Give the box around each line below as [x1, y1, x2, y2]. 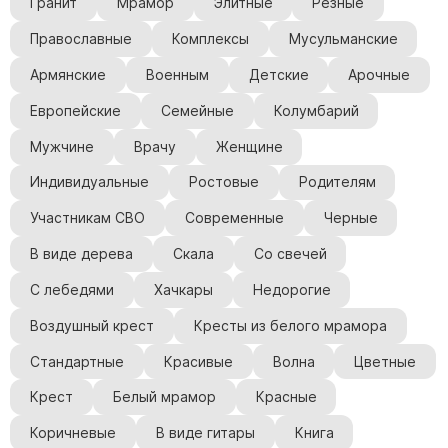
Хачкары [153, 281, 213, 298]
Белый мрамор [112, 389, 216, 406]
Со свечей [253, 246, 327, 263]
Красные [255, 389, 317, 406]
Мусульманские [288, 31, 398, 48]
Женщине [215, 138, 283, 155]
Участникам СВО [29, 210, 145, 227]
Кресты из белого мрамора [193, 317, 387, 334]
